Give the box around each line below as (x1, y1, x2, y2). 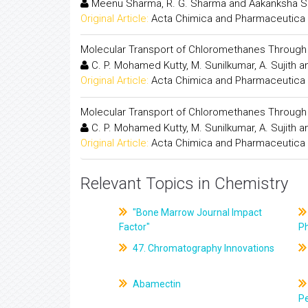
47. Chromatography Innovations (131, 243, 275, 254)
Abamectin (131, 278, 181, 289)
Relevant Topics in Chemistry (80, 174, 288, 193)
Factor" (119, 221, 151, 232)
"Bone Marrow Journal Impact (131, 207, 263, 218)
